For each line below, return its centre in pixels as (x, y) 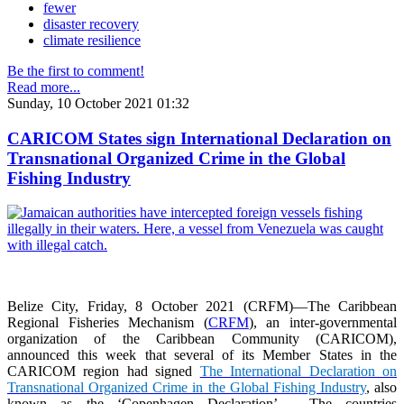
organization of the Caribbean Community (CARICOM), (202, 339)
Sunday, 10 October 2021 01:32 (98, 103)
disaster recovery (91, 24)
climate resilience (92, 40)
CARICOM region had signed (104, 372)
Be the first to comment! (76, 71)
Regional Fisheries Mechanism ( (108, 323)
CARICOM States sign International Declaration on (199, 138)
